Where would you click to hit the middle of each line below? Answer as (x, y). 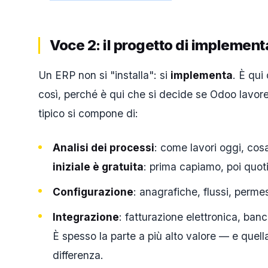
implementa (202, 75)
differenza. (78, 255)
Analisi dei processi (103, 148)
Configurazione (93, 191)
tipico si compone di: (88, 113)
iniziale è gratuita (98, 167)
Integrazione (86, 217)
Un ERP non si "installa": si (104, 75)
